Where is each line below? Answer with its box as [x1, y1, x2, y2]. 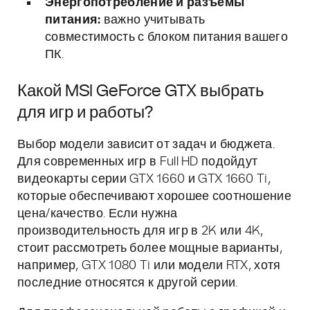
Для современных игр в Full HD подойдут [17, 156, 258, 168]
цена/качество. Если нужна [17, 208, 178, 220]
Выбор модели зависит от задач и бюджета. [17, 138, 275, 151]
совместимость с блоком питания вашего [45, 31, 289, 44]
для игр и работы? [17, 104, 153, 121]
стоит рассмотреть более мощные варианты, [17, 242, 282, 255]
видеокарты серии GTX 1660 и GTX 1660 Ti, [17, 173, 271, 185]
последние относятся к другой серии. [17, 277, 238, 289]
